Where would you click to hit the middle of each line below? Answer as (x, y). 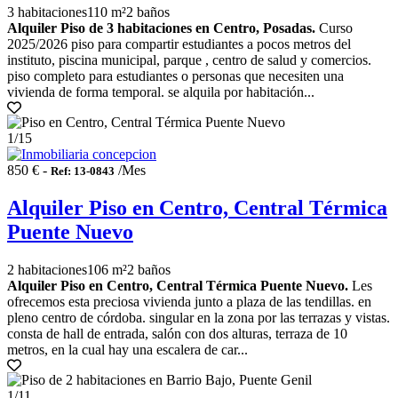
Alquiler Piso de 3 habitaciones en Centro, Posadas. (161, 28)
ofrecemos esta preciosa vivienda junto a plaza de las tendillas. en (189, 302)
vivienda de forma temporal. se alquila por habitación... (161, 92)
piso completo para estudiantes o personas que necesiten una (175, 76)
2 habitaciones (47, 270)
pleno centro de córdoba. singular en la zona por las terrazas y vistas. (199, 318)
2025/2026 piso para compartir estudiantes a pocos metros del (179, 44)
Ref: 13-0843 (83, 171)
